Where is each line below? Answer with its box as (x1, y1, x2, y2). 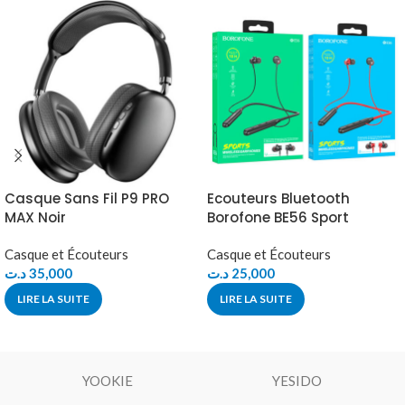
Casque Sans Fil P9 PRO (5, 188, 169, 208)
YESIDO (271, 372, 322, 389)
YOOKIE (82, 372, 134, 389)
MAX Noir (5, 207, 66, 227)
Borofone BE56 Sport (207, 207, 349, 227)
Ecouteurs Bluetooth (207, 188, 350, 208)
